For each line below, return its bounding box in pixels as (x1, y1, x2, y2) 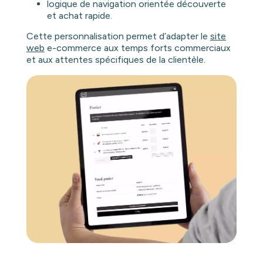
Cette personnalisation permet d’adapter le (26, 31, 210, 42)
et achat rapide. (46, 10, 112, 22)
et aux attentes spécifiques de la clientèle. (26, 54, 205, 66)
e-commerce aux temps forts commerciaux (44, 42, 231, 54)
